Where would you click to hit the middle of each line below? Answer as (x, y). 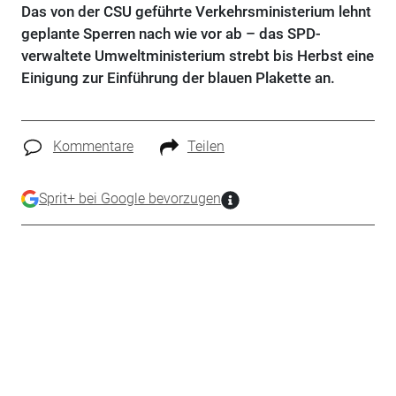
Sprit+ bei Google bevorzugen (129, 198)
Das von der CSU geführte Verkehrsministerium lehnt (196, 11)
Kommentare (93, 146)
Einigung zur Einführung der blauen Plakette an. (178, 78)
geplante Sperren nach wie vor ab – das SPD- (171, 34)
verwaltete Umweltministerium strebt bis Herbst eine (197, 56)
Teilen (206, 146)
